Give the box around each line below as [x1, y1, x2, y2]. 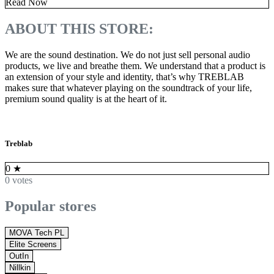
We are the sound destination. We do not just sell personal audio [5, 49, 250, 60]
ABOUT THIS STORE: [5, 21, 154, 37]
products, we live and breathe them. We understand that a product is [5, 60, 265, 71]
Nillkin [9, 263, 31, 273]
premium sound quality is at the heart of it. [5, 93, 167, 104]
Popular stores [5, 198, 96, 215]
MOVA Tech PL [9, 228, 64, 238]
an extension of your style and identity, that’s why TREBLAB [5, 71, 244, 82]
